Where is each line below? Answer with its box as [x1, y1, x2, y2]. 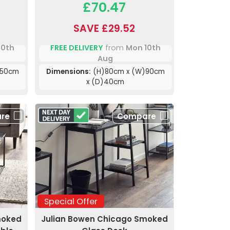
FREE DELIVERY [50, 42, 103, 53]
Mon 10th [125, 42, 161, 53]
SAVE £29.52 [73, 21, 136, 35]
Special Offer [44, 195, 98, 207]
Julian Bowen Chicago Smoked [41, 213, 168, 224]
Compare [117, 110, 156, 122]
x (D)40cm [86, 76, 125, 87]
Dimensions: [46, 66, 91, 76]
